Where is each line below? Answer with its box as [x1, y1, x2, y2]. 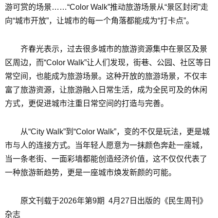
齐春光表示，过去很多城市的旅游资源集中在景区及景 [20, 45, 207, 53]
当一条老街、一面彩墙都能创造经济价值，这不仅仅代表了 [5, 155, 207, 163]
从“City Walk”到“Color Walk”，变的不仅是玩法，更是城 [20, 127, 210, 136]
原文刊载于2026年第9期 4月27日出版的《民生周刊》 [20, 197, 207, 205]
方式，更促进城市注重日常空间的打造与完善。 [5, 99, 168, 108]
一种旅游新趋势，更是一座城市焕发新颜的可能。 [5, 168, 176, 177]
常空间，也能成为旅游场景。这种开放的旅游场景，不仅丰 [5, 72, 207, 80]
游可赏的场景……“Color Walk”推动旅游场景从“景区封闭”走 [5, 3, 208, 11]
